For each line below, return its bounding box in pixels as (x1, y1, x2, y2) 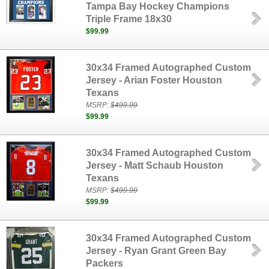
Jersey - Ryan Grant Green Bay (86, 246, 227, 256)
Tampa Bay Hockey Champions (86, 1, 230, 11)
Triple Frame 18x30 (86, 14, 172, 24)
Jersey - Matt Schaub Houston (86, 160, 224, 171)
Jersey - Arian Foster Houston (86, 75, 223, 85)
